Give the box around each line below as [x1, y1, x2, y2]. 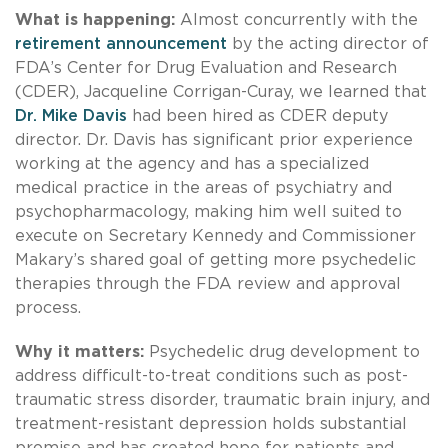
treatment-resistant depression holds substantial [15, 415, 407, 432]
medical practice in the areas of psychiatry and [15, 179, 392, 196]
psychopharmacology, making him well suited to [15, 203, 402, 220]
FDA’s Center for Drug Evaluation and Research [15, 59, 397, 76]
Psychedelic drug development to [144, 343, 420, 360]
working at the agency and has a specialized [15, 155, 369, 172]
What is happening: [15, 11, 175, 28]
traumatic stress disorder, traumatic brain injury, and [15, 391, 430, 408]
